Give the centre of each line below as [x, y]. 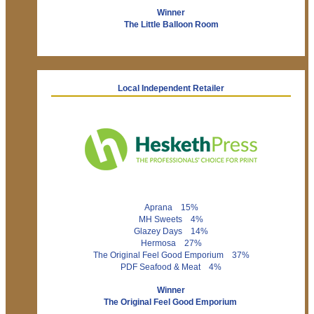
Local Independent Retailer [171, 89]
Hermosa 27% [171, 244]
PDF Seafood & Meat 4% [171, 267]
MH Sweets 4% [171, 220]
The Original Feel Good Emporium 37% [171, 255]
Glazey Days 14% [171, 232]
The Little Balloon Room [171, 25]
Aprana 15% [171, 208]
